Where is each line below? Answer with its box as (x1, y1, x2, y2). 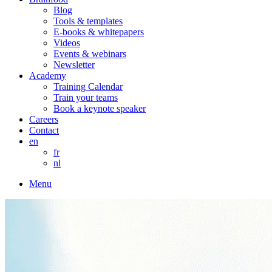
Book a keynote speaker (53, 103, 146, 114)
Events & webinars (53, 49, 126, 59)
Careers (29, 114, 58, 124)
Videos (53, 38, 80, 48)
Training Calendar (53, 81, 123, 92)
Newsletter (53, 59, 95, 70)
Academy (29, 70, 66, 81)
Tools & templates (53, 16, 123, 26)
